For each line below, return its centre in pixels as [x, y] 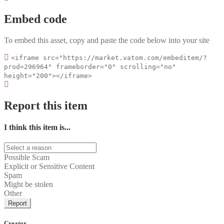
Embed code [35, 19]
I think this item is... [37, 127]
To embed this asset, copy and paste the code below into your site [107, 40]
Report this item [46, 105]
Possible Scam [27, 157]
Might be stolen [28, 184]
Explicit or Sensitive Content [49, 166]
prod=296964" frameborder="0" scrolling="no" [90, 66]
